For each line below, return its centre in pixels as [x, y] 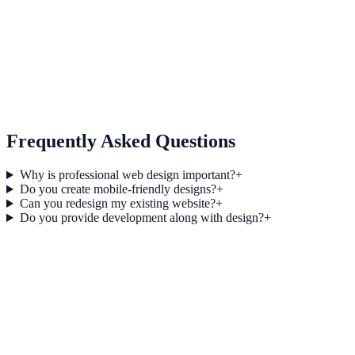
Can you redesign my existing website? [117, 204]
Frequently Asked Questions [121, 141]
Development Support [78, 101]
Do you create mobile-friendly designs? [118, 189]
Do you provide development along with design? [141, 218]
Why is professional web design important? [127, 175]
